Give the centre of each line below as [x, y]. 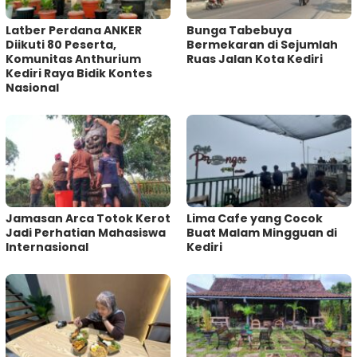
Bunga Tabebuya [239, 31]
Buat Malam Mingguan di [262, 233]
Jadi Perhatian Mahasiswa [86, 233]
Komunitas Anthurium [73, 59]
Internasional [48, 247]
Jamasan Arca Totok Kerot [88, 219]
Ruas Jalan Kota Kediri [255, 59]
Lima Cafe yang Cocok [255, 219]
